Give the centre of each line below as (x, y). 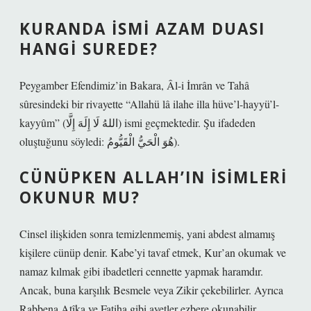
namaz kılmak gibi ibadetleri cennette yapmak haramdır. (141, 271)
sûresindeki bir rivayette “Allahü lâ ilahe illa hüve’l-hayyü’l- (149, 104)
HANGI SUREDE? (89, 49)
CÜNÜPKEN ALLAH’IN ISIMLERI (153, 177)
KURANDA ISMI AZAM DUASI (142, 29)
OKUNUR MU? (80, 197)
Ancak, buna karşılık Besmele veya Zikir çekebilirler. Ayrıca (151, 290)
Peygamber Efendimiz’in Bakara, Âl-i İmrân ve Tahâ (134, 85)
